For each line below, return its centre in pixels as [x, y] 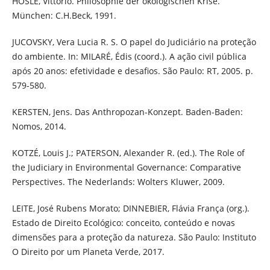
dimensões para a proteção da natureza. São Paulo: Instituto [134, 237]
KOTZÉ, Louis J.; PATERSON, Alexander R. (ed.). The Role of [128, 152]
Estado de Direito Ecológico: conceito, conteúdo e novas [123, 223]
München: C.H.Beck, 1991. [64, 15]
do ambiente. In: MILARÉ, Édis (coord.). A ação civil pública [129, 56]
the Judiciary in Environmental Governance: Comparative [126, 167]
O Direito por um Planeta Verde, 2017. [88, 252]
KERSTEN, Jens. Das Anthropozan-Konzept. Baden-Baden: [127, 111]
